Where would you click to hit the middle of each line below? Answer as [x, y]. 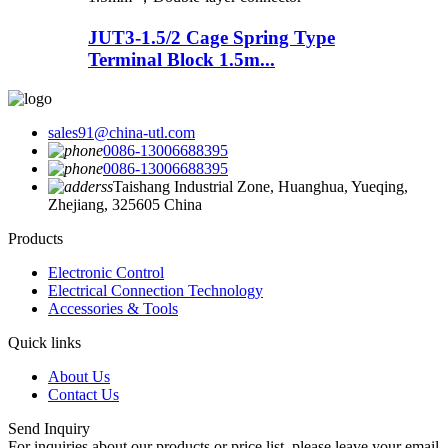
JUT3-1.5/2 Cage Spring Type [211, 37]
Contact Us [83, 394]
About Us [79, 376]
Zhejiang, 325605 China [125, 204]
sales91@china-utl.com [121, 132]
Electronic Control [106, 272]
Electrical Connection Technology [155, 290]
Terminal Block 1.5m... [181, 59]
